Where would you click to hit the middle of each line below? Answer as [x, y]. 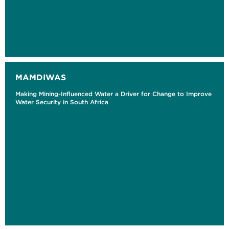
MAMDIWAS [41, 77]
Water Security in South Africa [62, 102]
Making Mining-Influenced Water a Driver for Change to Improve [113, 94]
